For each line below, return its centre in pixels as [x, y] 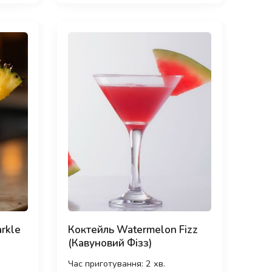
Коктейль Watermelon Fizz [133, 230]
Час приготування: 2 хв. [116, 264]
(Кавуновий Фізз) [110, 243]
